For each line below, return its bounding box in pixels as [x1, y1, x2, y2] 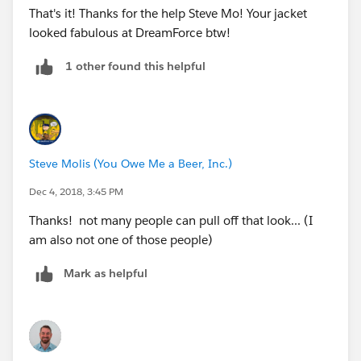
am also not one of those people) [29, 231, 213, 247]
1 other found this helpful [65, 59, 205, 74]
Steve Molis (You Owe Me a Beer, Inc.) [29, 156, 232, 171]
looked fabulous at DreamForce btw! [29, 24, 230, 40]
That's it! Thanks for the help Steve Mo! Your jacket [29, 5, 307, 21]
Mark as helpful [64, 265, 147, 280]
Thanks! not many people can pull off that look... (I [29, 212, 313, 228]
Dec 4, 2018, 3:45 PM [29, 184, 123, 198]
